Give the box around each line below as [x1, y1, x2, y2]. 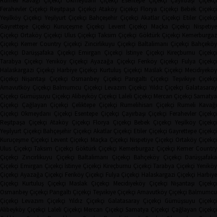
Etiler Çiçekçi [134, 126, 167, 135]
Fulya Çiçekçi [105, 170, 140, 179]
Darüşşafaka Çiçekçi [21, 48, 76, 57]
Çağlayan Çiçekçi [21, 100, 69, 109]
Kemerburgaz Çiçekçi [119, 144, 175, 153]
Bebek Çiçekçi [134, 118, 171, 126]
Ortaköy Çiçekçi [20, 31, 62, 39]
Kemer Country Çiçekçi [21, 39, 82, 48]
